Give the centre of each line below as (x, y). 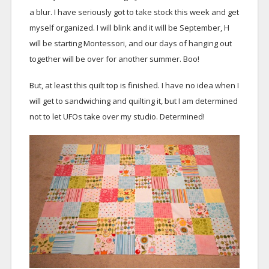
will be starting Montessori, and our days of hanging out (130, 44)
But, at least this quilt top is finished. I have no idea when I (134, 86)
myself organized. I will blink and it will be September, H (129, 28)
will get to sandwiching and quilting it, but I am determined (133, 101)
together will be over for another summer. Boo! (114, 59)
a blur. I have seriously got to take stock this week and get (134, 12)
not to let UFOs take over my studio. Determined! (117, 117)
